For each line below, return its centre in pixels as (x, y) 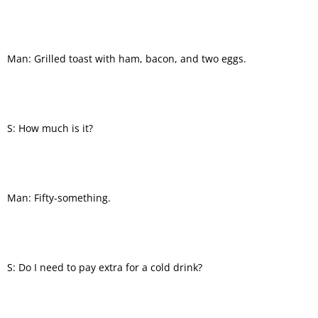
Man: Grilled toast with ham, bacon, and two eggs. (127, 58)
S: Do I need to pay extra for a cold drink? (105, 267)
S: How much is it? (50, 128)
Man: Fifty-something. (59, 197)
